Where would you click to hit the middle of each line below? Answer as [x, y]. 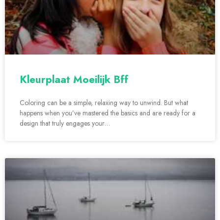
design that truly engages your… [65, 124]
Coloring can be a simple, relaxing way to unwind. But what [104, 103]
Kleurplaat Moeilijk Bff [74, 80]
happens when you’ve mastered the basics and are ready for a [108, 113]
